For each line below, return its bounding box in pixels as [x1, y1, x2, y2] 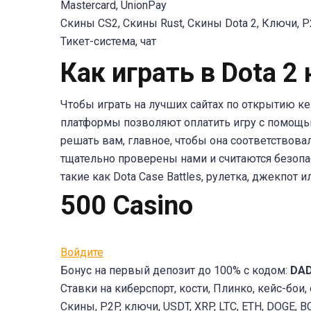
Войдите [60, 246, 103, 259]
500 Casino [60, 190, 193, 221]
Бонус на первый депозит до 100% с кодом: [60, 264, 290, 277]
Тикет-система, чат [60, 35, 156, 48]
